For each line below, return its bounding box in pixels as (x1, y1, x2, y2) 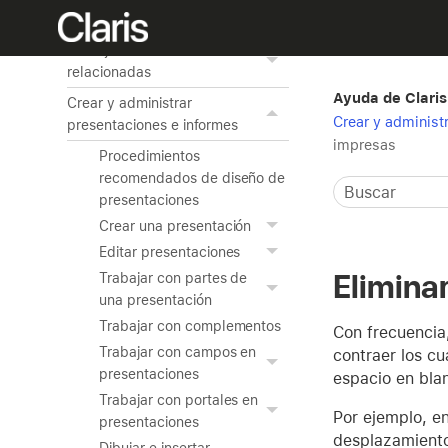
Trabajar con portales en (99, 392, 259, 408)
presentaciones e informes (67, 117, 239, 133)
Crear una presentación (99, 218, 252, 234)
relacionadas (67, 64, 151, 80)
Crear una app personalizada (67, 11, 258, 27)
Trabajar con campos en (99, 344, 257, 360)
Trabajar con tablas (67, 42, 194, 58)
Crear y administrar (67, 95, 192, 111)
